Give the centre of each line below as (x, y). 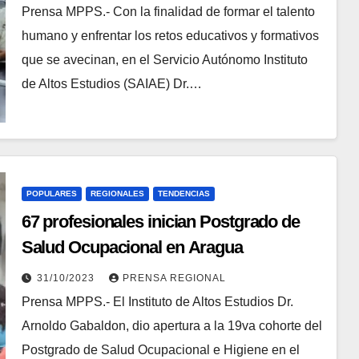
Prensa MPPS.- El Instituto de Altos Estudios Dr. (157, 301)
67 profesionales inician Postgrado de (160, 221)
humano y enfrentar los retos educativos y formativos (170, 35)
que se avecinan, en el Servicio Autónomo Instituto (164, 59)
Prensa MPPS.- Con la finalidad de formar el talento (168, 11)
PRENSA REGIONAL (174, 278)
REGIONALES (117, 193)
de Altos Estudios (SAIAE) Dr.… (111, 83)
